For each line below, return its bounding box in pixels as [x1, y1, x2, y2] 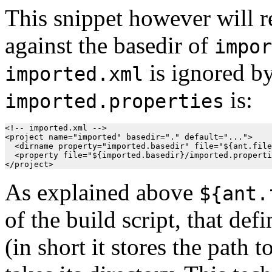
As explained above [5, 178, 199, 205]
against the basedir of [5, 32, 214, 58]
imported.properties [5, 90, 224, 112]
